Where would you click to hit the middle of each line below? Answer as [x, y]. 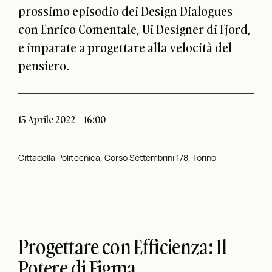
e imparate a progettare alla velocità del [125, 48]
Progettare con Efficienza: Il [123, 247]
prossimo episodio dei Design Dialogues [125, 11]
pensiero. [44, 66]
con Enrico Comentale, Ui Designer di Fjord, [134, 29]
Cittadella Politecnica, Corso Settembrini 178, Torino [117, 158]
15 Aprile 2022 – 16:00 [62, 120]
